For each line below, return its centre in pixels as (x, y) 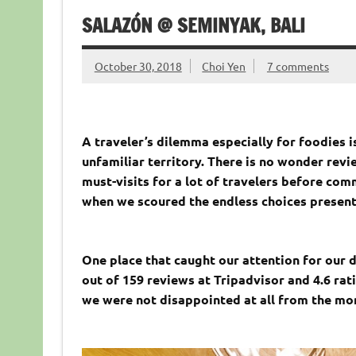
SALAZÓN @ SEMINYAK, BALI (193, 26)
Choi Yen (224, 66)
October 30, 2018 (138, 66)
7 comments (298, 66)
